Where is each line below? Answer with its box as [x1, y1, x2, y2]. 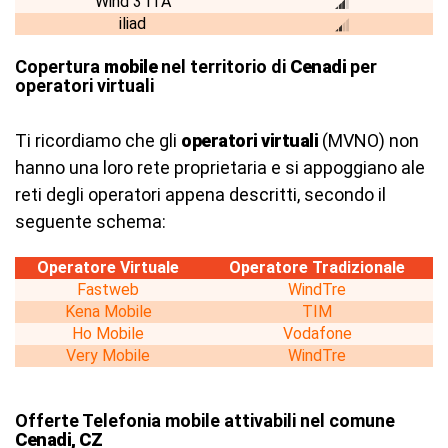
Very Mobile [66, 346, 150, 365]
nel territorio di [157, 56, 290, 77]
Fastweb [77, 280, 139, 299]
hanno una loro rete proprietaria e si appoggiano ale [15, 157, 425, 178]
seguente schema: [15, 211, 166, 232]
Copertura [15, 56, 104, 77]
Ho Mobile [72, 324, 144, 343]
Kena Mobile [64, 302, 152, 321]
